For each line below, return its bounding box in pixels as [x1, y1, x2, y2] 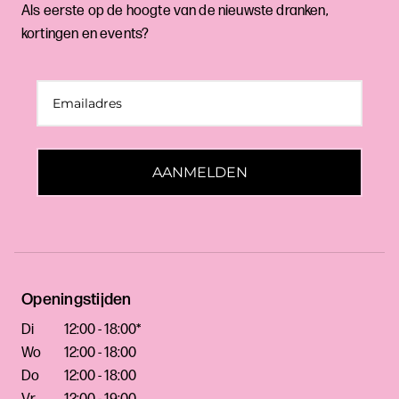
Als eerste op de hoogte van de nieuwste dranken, [21, 3, 329, 20]
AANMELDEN [151, 164, 248, 182]
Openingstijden [21, 290, 132, 310]
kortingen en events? [21, 26, 150, 44]
